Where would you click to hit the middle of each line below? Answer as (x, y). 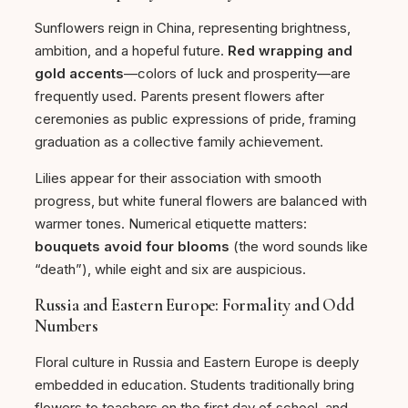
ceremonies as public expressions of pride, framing (195, 118)
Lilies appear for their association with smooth (178, 178)
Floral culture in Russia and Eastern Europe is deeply (197, 362)
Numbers (66, 326)
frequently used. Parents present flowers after (179, 96)
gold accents (79, 73)
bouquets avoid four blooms (132, 246)
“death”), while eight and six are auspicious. (170, 269)
